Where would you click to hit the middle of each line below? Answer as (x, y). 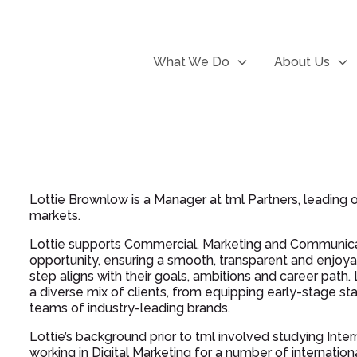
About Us (302, 62)
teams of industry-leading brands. (130, 308)
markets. (55, 216)
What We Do (191, 62)
